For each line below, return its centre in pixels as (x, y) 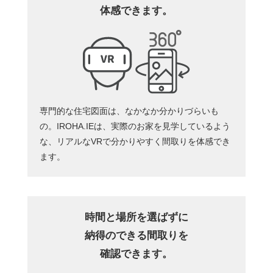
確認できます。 (136, 253)
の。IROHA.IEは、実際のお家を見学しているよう (135, 126)
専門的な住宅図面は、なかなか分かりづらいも (129, 111)
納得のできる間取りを (136, 235)
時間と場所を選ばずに (136, 217)
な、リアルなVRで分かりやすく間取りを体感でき (135, 141)
